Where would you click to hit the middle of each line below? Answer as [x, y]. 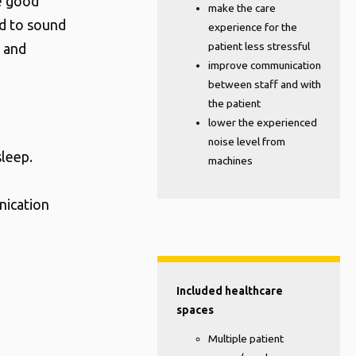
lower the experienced [263, 122]
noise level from [247, 141]
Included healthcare [230, 291]
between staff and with [265, 84]
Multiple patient [246, 339]
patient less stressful [259, 46]
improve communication [265, 65]
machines [230, 160]
